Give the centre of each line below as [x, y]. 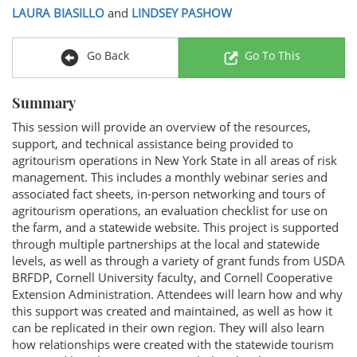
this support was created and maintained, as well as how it [172, 311]
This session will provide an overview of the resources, [161, 127]
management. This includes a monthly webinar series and [170, 177]
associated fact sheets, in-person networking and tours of [169, 194]
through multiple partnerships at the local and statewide [166, 244]
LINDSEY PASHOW [182, 13]
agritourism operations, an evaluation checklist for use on [170, 210]
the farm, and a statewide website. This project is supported [175, 227]
